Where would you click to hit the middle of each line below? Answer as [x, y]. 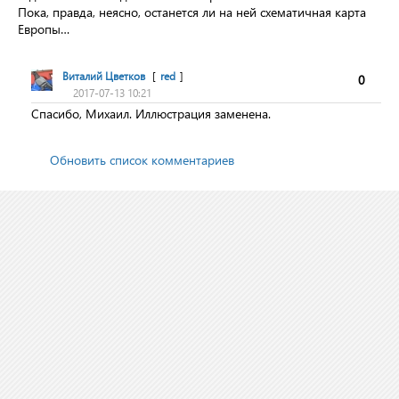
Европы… [44, 29]
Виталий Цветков [104, 76]
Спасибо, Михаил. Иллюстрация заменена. [151, 114]
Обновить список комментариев [142, 160]
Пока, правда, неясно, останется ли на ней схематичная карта [192, 12]
